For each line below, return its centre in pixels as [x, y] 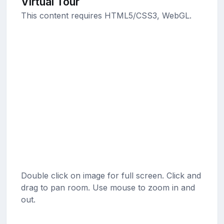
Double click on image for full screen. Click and [111, 176]
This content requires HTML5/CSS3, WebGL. [106, 16]
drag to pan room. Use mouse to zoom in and [108, 188]
